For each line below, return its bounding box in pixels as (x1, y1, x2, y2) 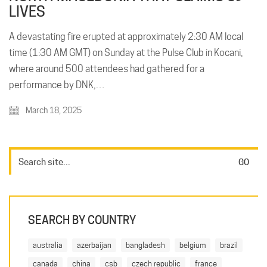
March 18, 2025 (24, 105, 82, 115)
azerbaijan (77, 240, 111, 250)
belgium (179, 240, 206, 250)
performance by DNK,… (9, 79, 105, 91)
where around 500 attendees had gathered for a (9, 63, 204, 74)
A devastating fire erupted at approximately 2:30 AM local (9, 30, 243, 42)
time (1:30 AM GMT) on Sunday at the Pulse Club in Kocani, (9, 46, 243, 58)
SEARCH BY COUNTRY (28, 213, 136, 227)
